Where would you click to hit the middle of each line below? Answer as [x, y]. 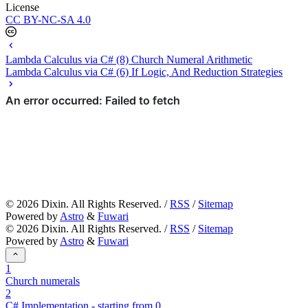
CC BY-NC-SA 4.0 [48, 19]
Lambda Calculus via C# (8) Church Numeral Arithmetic [129, 59]
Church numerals [43, 280]
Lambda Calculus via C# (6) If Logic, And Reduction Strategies [144, 71]
